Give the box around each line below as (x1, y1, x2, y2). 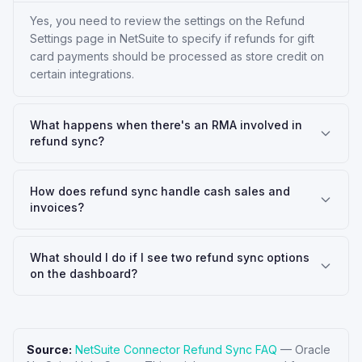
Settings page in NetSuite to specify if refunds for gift (30, 32, 314, 45)
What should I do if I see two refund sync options (30, 250, 309, 264)
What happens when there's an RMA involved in (30, 118, 302, 132)
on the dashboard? (30, 267, 137, 280)
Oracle (295, 343, 330, 356)
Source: (27, 343, 72, 356)
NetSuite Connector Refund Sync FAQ (75, 343, 277, 356)
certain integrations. (30, 67, 134, 81)
